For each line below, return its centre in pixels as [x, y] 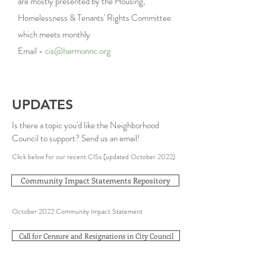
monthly [76, 34]
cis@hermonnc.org [77, 51]
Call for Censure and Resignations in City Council [96, 236]
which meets [40, 34]
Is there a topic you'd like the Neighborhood [85, 125]
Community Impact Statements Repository [95, 180]
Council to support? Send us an [66, 138]
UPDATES [42, 104]
